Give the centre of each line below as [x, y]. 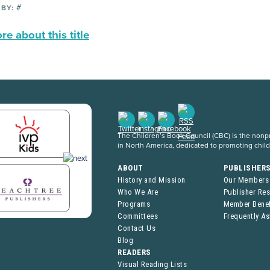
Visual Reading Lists [152, 264]
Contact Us [137, 228]
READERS [134, 252]
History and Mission [152, 180]
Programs [134, 204]
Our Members [246, 180]
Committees [138, 216]
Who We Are [138, 192]
